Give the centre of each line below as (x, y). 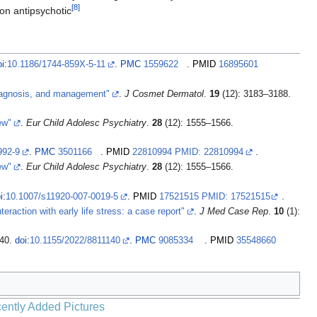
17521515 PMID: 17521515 (214, 196)
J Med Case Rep (234, 211)
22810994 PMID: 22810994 (188, 152)
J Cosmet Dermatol (164, 94)
